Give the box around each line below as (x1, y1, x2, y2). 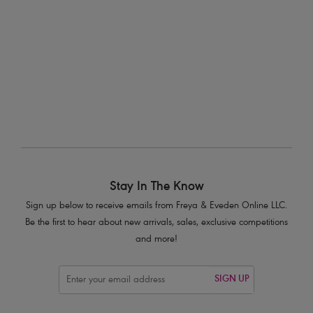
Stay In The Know (109, 180, 204, 194)
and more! (136, 234, 177, 245)
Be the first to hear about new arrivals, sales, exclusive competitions (25, 217, 288, 228)
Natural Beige (14, 2, 61, 12)
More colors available (14, 67, 87, 77)
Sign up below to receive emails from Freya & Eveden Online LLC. (26, 201, 287, 212)
